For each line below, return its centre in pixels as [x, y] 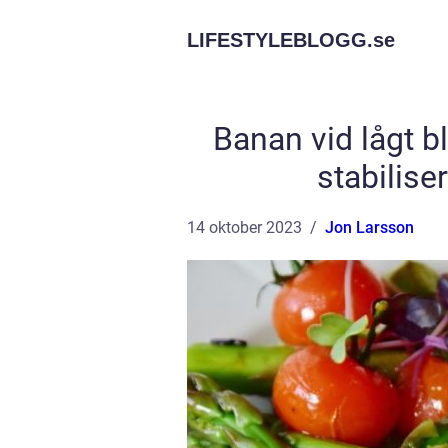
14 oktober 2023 [244, 227]
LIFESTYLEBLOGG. [280, 40]
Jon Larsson [369, 227]
